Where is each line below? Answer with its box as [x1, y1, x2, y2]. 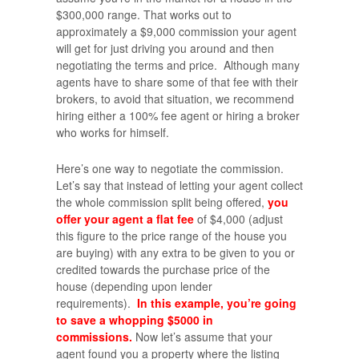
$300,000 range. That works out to [56, 6, 232, 22]
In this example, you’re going [137, 295, 296, 312]
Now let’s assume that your [132, 329, 272, 345]
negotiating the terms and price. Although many [56, 56, 300, 73]
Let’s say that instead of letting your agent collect [56, 177, 303, 194]
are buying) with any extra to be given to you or [56, 244, 295, 261]
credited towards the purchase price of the [56, 261, 270, 278]
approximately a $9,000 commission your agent [56, 22, 296, 39]
